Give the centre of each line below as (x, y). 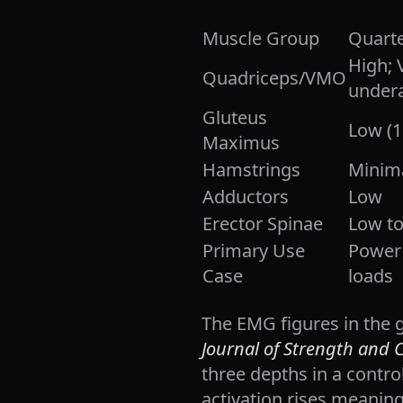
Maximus (241, 143)
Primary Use (254, 251)
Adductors (246, 197)
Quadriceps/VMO (274, 78)
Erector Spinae (263, 224)
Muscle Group (261, 38)
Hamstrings (251, 170)
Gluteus (235, 117)
